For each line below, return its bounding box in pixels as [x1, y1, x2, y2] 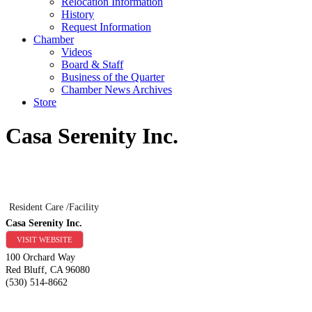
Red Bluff [6, 264, 45, 275]
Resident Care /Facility [9, 201, 99, 212]
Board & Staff [61, 58, 123, 70]
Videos [61, 46, 92, 58]
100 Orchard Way [6, 251, 75, 263]
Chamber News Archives [61, 84, 172, 95]
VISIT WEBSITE [17, 235, 72, 244]
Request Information [61, 21, 151, 33]
